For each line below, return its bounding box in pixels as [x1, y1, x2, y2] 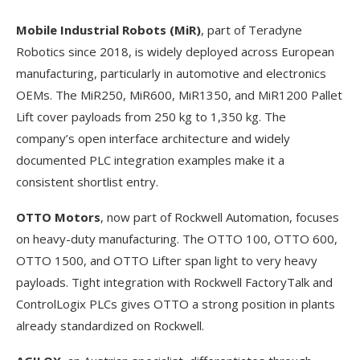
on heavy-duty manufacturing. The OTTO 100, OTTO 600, [16, 230, 337, 247]
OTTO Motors [16, 208, 100, 225]
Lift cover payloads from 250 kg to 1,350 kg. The [16, 108, 286, 125]
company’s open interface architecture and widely [16, 129, 290, 146]
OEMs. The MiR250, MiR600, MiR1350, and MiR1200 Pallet [16, 86, 342, 103]
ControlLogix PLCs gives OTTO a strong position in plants [16, 295, 335, 312]
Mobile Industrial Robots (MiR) [16, 21, 201, 38]
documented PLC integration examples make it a [16, 151, 284, 168]
